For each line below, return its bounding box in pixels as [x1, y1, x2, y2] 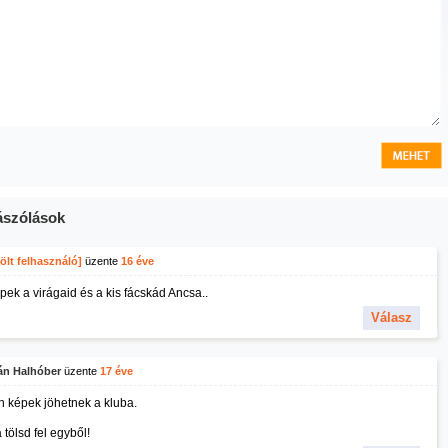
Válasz [370, 310, 412, 325]
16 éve [120, 255, 154, 267]
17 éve [99, 365, 133, 377]
